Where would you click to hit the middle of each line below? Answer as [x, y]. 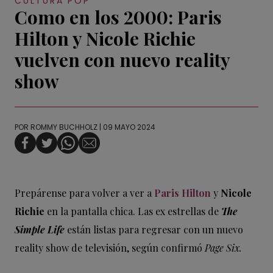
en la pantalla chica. [90, 211]
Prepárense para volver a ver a [84, 193]
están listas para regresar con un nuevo [155, 230]
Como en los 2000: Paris [118, 17]
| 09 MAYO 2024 [126, 127]
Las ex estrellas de [179, 211]
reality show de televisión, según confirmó [110, 248]
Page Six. [223, 248]
